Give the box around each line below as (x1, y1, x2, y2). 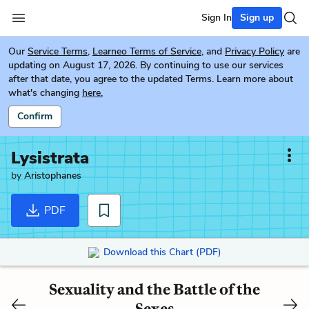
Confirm (17, 110, 52, 123)
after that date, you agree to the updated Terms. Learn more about (8, 72, 293, 86)
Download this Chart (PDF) (103, 245, 221, 259)
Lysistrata (11, 147, 89, 169)
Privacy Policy (225, 45, 284, 58)
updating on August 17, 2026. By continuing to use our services (8, 59, 283, 72)
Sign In (201, 11, 232, 24)
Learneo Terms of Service (92, 45, 201, 58)
